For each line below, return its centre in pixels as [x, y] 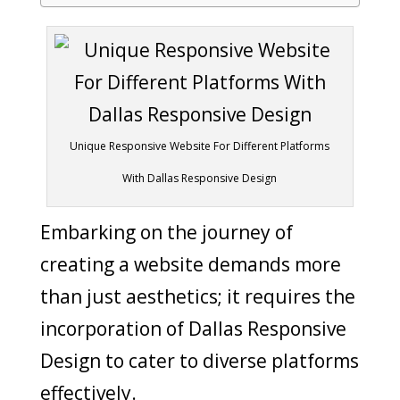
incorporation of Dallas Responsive [193, 328]
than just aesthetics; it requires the [197, 296]
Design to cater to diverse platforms [199, 360]
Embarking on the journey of [166, 232]
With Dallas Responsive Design [200, 178]
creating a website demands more [190, 264]
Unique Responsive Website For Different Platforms [200, 146]
